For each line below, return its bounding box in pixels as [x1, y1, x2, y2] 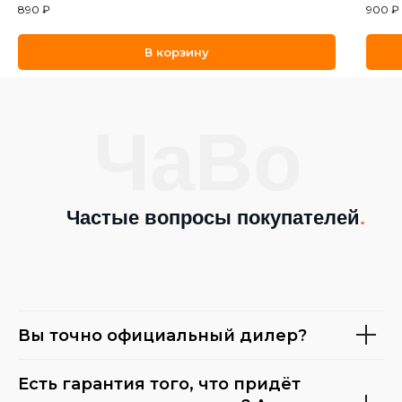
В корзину [144, 44, 210, 59]
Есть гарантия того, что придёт [18, 373, 301, 394]
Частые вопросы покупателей [66, 205, 360, 229]
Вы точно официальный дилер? [18, 325, 307, 345]
